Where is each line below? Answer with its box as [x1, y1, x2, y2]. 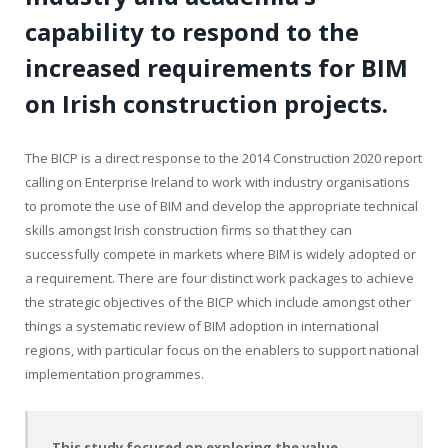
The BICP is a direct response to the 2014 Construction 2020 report [25, 149, 422, 168]
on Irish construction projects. [25, 87, 388, 121]
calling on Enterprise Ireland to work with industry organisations [25, 173, 410, 192]
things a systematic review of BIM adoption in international [25, 317, 379, 336]
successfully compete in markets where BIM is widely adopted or [25, 245, 416, 264]
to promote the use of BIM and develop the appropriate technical [25, 197, 418, 216]
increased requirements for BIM [25, 51, 408, 85]
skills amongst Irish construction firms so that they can [25, 221, 352, 240]
